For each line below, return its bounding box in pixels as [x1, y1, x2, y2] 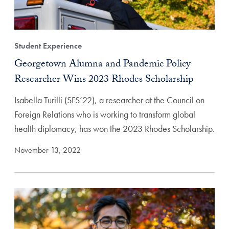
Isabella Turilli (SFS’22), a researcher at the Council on [14, 94, 204, 106]
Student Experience [14, 40, 82, 51]
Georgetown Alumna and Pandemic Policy [14, 56, 191, 74]
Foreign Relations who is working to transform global [14, 108, 195, 120]
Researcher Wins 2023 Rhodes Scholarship [14, 71, 193, 89]
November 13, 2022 [14, 144, 81, 155]
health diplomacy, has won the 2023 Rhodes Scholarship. [14, 122, 215, 134]
